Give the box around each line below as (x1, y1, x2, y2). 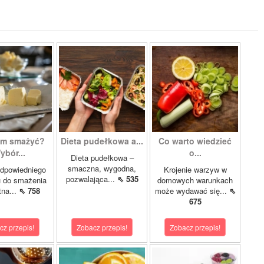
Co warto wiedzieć (159, 135, 232, 147)
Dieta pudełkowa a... (61, 135, 143, 147)
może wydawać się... (154, 185, 229, 196)
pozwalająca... (65, 173, 117, 184)
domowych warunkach (157, 174, 233, 186)
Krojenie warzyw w (163, 164, 227, 175)
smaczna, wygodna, (68, 163, 136, 174)
